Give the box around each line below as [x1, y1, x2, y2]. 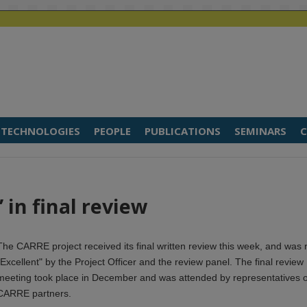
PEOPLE [94, 124, 131, 138]
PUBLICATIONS [145, 124, 221, 138]
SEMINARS [234, 124, 286, 138]
